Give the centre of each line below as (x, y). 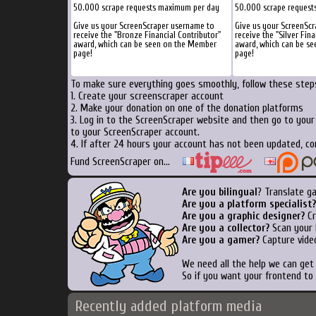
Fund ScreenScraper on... (120, 162)
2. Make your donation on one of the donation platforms (187, 108)
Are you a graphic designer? (243, 216)
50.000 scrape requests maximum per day (146, 7)
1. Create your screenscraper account (147, 96)
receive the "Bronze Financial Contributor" (147, 35)
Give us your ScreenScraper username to (144, 26)
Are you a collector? (225, 228)
